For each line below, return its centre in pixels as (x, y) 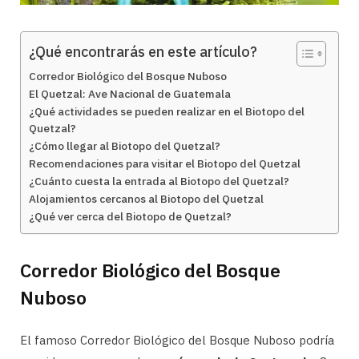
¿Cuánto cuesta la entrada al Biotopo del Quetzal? (159, 182)
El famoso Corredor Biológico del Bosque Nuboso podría (177, 340)
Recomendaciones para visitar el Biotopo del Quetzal (165, 164)
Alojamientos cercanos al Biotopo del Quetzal (146, 199)
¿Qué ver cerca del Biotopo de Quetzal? (130, 217)
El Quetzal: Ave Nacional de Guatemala (130, 94)
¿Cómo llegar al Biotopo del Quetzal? (125, 146)
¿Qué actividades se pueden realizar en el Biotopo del (167, 112)
